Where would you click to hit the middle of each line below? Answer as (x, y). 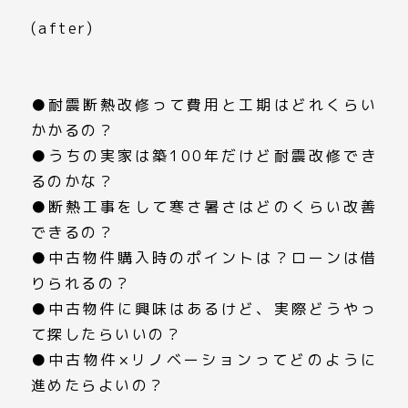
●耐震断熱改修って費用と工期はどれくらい (204, 105)
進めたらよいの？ (98, 385)
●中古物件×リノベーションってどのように (204, 360)
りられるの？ (81, 283)
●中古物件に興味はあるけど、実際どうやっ (204, 309)
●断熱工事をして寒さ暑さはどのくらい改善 (204, 207)
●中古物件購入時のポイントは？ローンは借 (204, 258)
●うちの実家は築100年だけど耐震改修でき (204, 156)
